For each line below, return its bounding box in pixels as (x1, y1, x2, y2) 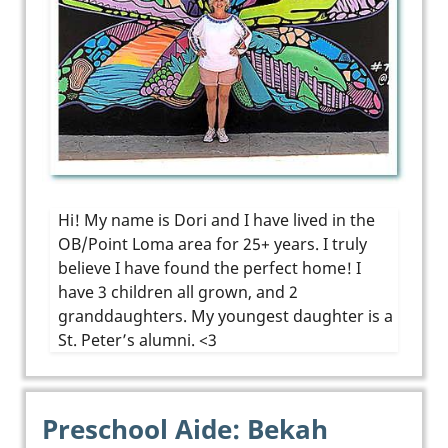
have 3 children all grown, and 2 (58, 280, 298, 303)
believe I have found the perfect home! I (58, 256, 361, 279)
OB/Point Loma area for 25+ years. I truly (58, 232, 367, 255)
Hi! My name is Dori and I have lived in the (58, 208, 375, 231)
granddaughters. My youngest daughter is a (58, 304, 393, 327)
